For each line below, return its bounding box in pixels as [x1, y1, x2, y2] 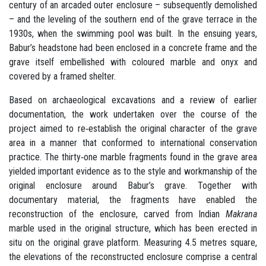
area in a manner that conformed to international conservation [9, 137, 257, 148]
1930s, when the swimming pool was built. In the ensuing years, [9, 27, 257, 39]
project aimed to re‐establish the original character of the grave [9, 122, 257, 134]
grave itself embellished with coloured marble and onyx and [9, 56, 257, 68]
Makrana [226, 208, 257, 220]
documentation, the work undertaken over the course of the [9, 108, 257, 120]
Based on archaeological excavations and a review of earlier [9, 94, 257, 106]
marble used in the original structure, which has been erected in [9, 222, 257, 234]
